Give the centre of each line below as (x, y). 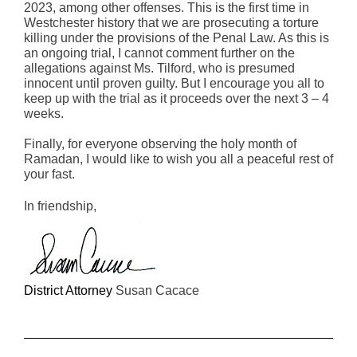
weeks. (44, 114)
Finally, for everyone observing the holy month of (160, 144)
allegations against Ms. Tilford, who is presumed (159, 68)
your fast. (49, 174)
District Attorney (70, 290)
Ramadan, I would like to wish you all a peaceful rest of (178, 159)
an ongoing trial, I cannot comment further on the (159, 53)
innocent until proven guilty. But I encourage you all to (174, 83)
